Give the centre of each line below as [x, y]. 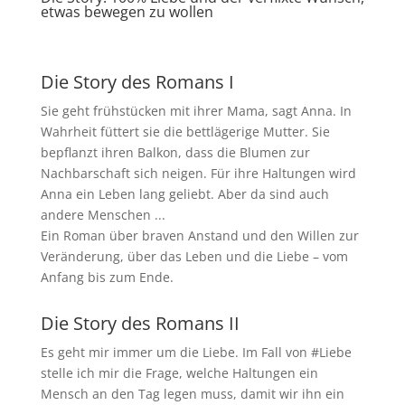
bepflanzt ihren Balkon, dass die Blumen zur [175, 153]
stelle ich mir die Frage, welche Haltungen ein [179, 373]
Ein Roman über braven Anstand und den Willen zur [199, 236]
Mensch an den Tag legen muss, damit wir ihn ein [192, 394]
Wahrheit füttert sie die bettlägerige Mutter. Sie [185, 132]
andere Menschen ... [103, 215]
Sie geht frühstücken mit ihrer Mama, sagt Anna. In [196, 111]
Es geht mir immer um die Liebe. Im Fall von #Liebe [196, 353]
